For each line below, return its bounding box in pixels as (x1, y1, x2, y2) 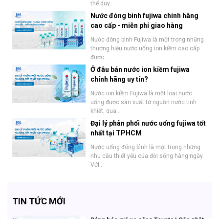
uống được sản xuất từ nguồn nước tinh (90, 98, 197, 106)
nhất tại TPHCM (90, 129, 142, 137)
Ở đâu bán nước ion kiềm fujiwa (90, 65, 190, 73)
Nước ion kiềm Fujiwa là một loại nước (90, 89, 192, 97)
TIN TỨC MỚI (12, 196, 66, 206)
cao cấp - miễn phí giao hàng (90, 21, 183, 29)
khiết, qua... (90, 107, 121, 114)
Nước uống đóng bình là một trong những (90, 143, 200, 151)
